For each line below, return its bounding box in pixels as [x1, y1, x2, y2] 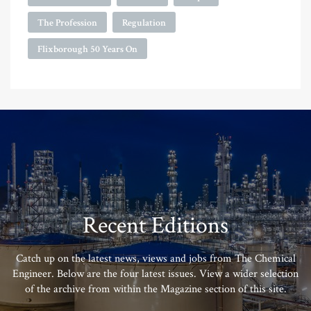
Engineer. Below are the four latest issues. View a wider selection [12, 267, 299, 282]
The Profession [37, 17, 97, 30]
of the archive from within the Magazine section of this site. [24, 282, 287, 297]
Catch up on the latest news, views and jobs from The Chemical [15, 251, 296, 267]
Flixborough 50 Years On [37, 43, 137, 56]
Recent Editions [83, 210, 228, 242]
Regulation [122, 17, 166, 30]
